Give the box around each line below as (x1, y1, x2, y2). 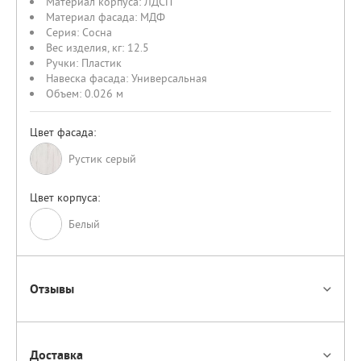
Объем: (46, 86, 85, 101)
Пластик (81, 56, 122, 70)
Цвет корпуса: (30, 190, 100, 205)
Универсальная (131, 71, 207, 85)
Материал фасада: (46, 10, 140, 24)
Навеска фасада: (46, 71, 131, 85)
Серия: (46, 25, 82, 39)
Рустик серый (68, 151, 136, 166)
